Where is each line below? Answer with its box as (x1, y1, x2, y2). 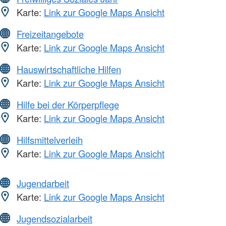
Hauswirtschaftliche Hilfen (17, 62, 121, 76)
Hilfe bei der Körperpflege (17, 97, 119, 111)
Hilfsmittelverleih (17, 133, 83, 146)
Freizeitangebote (17, 27, 84, 40)
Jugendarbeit (17, 176, 69, 190)
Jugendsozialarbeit (17, 211, 92, 225)
